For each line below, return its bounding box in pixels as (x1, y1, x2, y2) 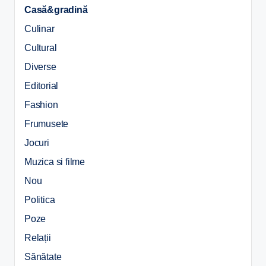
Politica (24, 194, 55, 205)
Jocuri (24, 137, 49, 148)
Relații (24, 232, 51, 243)
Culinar (24, 23, 55, 34)
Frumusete (24, 118, 69, 129)
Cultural (24, 42, 57, 53)
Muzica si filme (24, 156, 85, 167)
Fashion (24, 99, 58, 110)
